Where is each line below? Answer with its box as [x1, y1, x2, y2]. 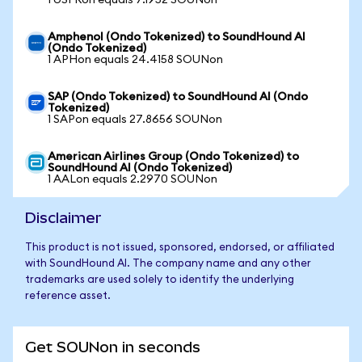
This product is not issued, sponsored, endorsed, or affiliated [25, 242, 335, 253]
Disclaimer [25, 209, 102, 226]
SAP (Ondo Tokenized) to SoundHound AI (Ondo [48, 91, 308, 103]
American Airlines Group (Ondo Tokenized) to [48, 151, 299, 162]
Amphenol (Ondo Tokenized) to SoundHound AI [48, 32, 305, 43]
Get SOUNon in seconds [25, 339, 200, 356]
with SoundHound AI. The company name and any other [25, 259, 311, 269]
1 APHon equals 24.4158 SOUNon [48, 54, 223, 65]
